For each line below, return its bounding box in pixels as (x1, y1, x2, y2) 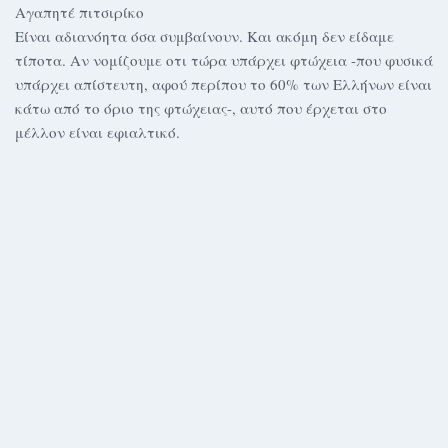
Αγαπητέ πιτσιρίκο (15, 2, 144, 22)
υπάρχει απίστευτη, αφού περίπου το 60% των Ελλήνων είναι (15, 74, 432, 94)
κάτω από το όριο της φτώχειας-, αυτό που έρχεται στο (15, 98, 387, 118)
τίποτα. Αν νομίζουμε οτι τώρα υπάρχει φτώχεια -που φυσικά (15, 50, 433, 70)
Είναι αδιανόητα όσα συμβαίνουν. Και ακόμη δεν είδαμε (15, 26, 394, 46)
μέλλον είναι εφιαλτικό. (15, 122, 180, 142)
